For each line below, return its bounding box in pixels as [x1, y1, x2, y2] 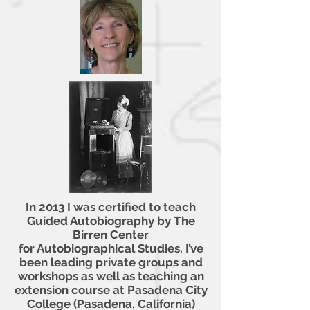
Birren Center [73, 228, 149, 241]
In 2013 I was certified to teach [26, 200, 196, 214]
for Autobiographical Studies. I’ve [18, 241, 203, 255]
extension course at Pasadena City [14, 283, 208, 297]
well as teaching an [95, 269, 204, 283]
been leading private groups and [19, 255, 203, 269]
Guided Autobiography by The [26, 214, 195, 228]
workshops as [17, 269, 96, 283]
